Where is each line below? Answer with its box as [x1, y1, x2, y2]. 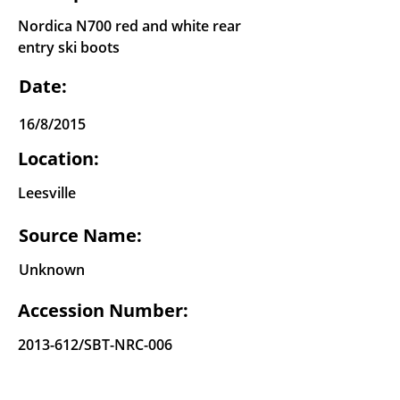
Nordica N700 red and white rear [18, 16, 241, 37]
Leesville [18, 183, 76, 204]
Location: [18, 146, 99, 171]
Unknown [19, 260, 85, 280]
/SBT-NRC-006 [79, 335, 172, 355]
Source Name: [19, 223, 142, 248]
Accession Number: [18, 298, 188, 323]
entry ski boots [18, 37, 120, 58]
